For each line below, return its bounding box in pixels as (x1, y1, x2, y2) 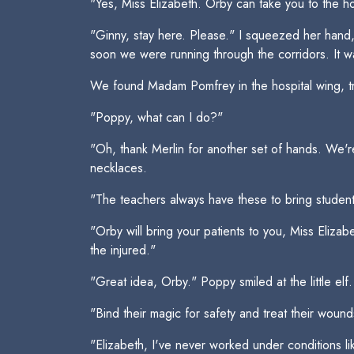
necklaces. (90, 159, 147, 177)
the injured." (90, 241, 156, 259)
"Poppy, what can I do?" (90, 108, 223, 126)
